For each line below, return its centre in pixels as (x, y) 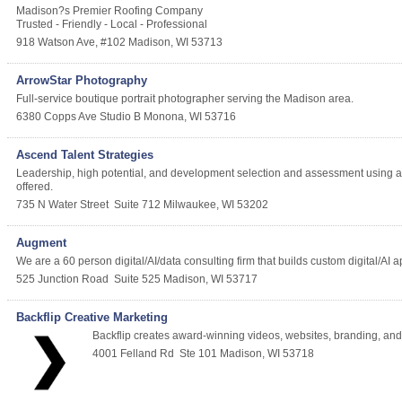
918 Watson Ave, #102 (71, 43)
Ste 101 (198, 354)
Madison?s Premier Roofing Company (109, 11)
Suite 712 (137, 205)
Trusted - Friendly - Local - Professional (112, 25)
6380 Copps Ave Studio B (79, 117)
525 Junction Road (64, 280)
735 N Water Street (62, 205)
